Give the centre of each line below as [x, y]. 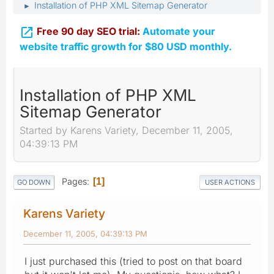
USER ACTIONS [230, 182]
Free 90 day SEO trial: [90, 31]
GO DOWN [34, 182]
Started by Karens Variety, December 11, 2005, [126, 131]
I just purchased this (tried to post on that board [133, 261]
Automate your [179, 31]
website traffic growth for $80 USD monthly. [126, 46]
